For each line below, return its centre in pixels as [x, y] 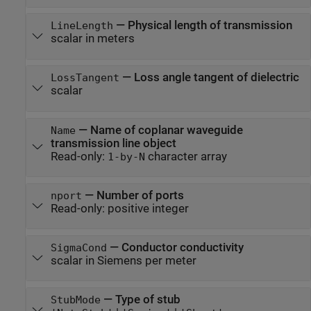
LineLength [82, 26]
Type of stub [148, 299]
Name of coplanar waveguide [166, 130]
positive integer [148, 208]
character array [186, 156]
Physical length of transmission [210, 26]
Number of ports [140, 195]
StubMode [75, 300]
